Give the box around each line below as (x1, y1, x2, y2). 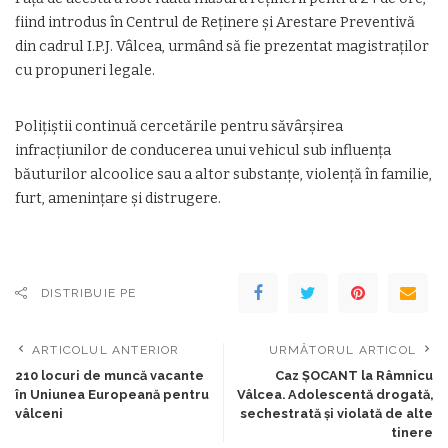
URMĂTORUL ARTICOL (268, 343, 416, 357)
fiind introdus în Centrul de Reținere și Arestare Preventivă (15, 14, 415, 31)
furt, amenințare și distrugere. (15, 190, 221, 207)
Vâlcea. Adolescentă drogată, (237, 387, 433, 402)
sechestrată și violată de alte (240, 406, 433, 421)
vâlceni (15, 406, 63, 421)
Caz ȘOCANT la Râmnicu (275, 368, 433, 383)
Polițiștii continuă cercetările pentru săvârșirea (15, 118, 343, 135)
